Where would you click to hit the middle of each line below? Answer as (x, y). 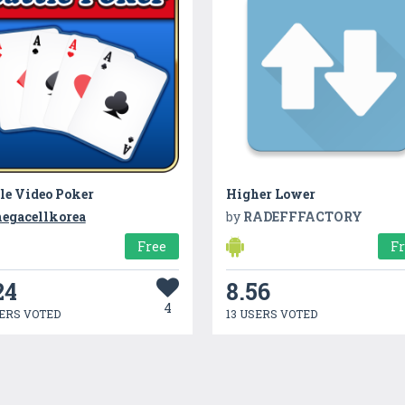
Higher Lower (271, 193)
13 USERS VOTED (272, 313)
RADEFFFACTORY (303, 216)
